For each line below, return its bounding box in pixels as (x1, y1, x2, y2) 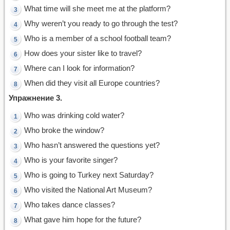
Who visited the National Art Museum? (24, 185, 152, 194)
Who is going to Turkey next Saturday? (24, 170, 154, 179)
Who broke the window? (24, 125, 104, 135)
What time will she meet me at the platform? (24, 4, 170, 13)
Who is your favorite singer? (24, 155, 118, 164)
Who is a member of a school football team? (24, 33, 171, 43)
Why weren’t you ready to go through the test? (24, 18, 178, 28)
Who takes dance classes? (24, 200, 115, 209)
